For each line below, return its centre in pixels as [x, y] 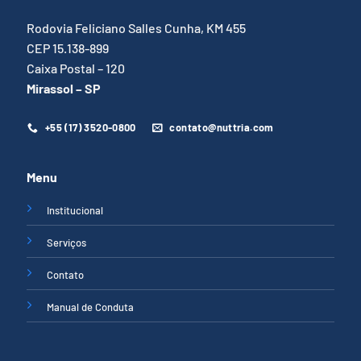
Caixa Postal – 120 [76, 68]
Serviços [67, 242]
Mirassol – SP [64, 88]
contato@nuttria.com [222, 128]
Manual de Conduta [91, 307]
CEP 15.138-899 [68, 48]
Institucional [75, 210]
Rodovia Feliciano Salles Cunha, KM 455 [137, 27]
